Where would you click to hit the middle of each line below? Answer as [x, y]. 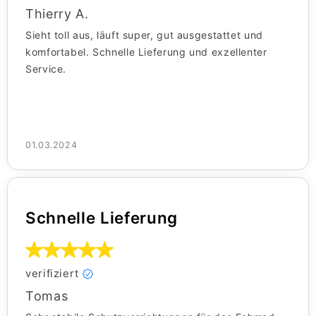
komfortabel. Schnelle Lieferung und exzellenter [146, 52]
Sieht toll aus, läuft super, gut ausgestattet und [144, 35]
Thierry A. [57, 14]
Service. [46, 69]
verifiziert [52, 274]
